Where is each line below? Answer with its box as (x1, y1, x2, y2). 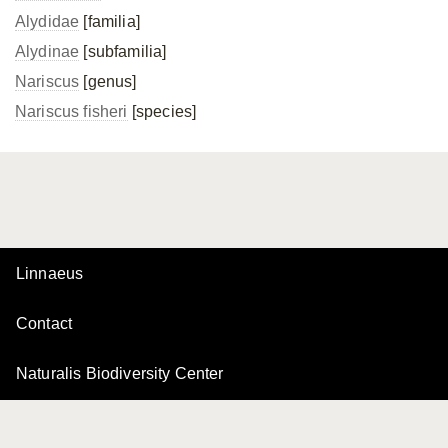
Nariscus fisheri (15, 103, 128, 120)
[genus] (79, 73, 137, 90)
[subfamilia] (79, 43, 167, 60)
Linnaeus (16, 265, 84, 282)
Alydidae (15, 13, 80, 30)
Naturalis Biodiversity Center (16, 365, 224, 382)
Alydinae (15, 43, 80, 60)
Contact (16, 315, 73, 332)
